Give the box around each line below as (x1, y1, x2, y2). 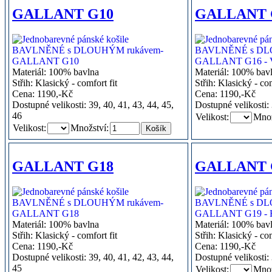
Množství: (70, 123, 109, 134)
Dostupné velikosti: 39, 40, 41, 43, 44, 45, (12, 100, 174, 110)
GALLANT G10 (12, 5, 114, 22)
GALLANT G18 (12, 158, 114, 174)
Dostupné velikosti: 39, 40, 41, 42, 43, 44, (12, 252, 174, 263)
